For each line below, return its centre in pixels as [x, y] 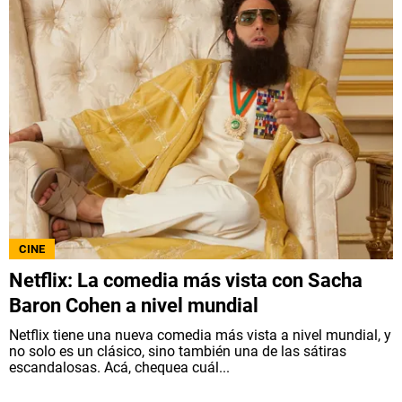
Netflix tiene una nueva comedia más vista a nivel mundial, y [200, 335]
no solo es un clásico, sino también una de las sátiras [178, 351]
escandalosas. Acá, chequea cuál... [119, 367]
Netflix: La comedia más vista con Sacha [186, 280]
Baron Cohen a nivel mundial [134, 305]
